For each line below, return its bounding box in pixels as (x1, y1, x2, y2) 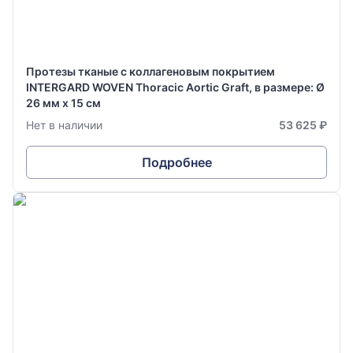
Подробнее (141, 154, 212, 170)
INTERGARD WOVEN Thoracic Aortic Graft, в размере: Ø (26, 80, 325, 94)
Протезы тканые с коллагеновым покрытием (26, 65, 275, 78)
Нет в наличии (26, 118, 102, 132)
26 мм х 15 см (26, 96, 101, 110)
